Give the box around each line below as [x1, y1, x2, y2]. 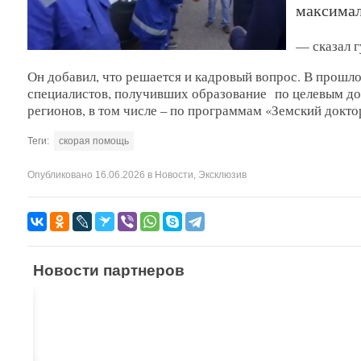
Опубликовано [27, 169, 93, 181]
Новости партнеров [33, 262, 185, 280]
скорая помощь [58, 135, 129, 147]
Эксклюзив [197, 169, 247, 181]
